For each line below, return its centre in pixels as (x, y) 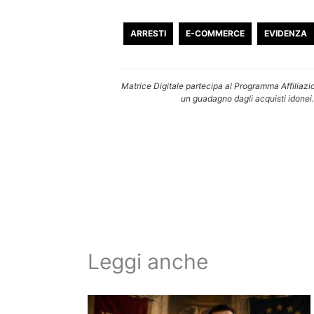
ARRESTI (149, 33)
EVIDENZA (286, 33)
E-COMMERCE (216, 33)
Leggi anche (148, 261)
